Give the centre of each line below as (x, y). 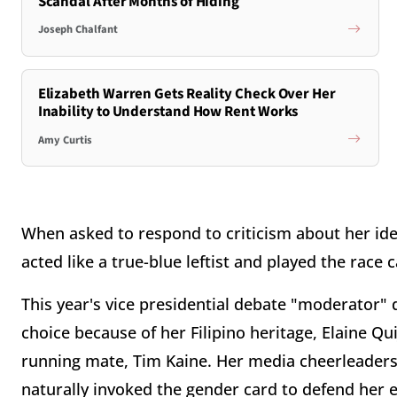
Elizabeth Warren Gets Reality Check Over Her (187, 94)
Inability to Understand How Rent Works (168, 112)
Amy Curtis (65, 140)
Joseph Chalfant (78, 30)
